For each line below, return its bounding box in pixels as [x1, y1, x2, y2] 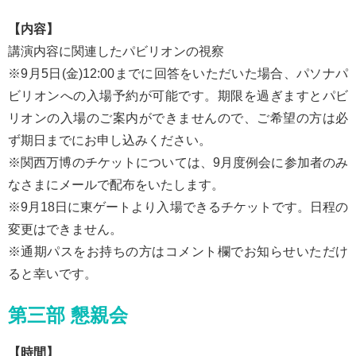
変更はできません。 [8, 222, 122, 236]
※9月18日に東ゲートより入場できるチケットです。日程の [8, 199, 348, 214]
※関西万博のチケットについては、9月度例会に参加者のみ [8, 155, 348, 169]
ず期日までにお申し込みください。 [8, 133, 211, 147]
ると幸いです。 [8, 266, 97, 281]
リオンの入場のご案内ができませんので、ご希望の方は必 [8, 110, 348, 125]
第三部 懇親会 [8, 304, 128, 326]
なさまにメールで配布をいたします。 [8, 177, 224, 192]
